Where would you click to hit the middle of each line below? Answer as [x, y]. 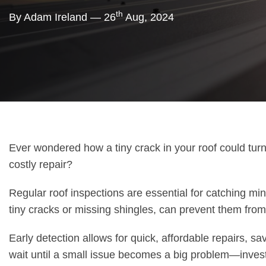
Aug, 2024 [148, 17]
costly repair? [41, 164]
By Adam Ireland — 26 [62, 17]
